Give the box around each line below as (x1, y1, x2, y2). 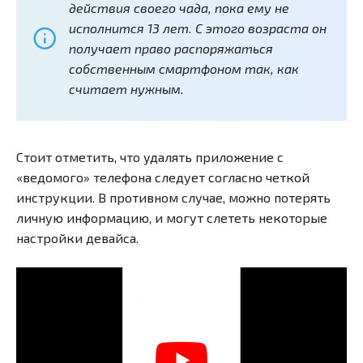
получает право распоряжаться (69, 40, 273, 56)
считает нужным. (69, 80, 184, 96)
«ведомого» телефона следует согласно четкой (16, 169, 310, 185)
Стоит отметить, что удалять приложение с (16, 148, 284, 164)
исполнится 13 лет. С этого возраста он (69, 19, 327, 36)
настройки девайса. (16, 229, 139, 246)
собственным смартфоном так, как (69, 60, 299, 76)
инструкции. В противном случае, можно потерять (16, 189, 331, 205)
